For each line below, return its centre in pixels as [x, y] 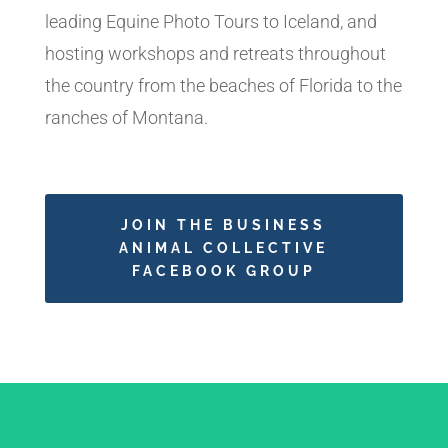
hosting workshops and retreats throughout [215, 54]
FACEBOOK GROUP [223, 271]
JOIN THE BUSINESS [224, 225]
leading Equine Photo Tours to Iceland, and [210, 22]
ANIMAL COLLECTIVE [224, 248]
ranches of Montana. [126, 118]
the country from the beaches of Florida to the [223, 86]
